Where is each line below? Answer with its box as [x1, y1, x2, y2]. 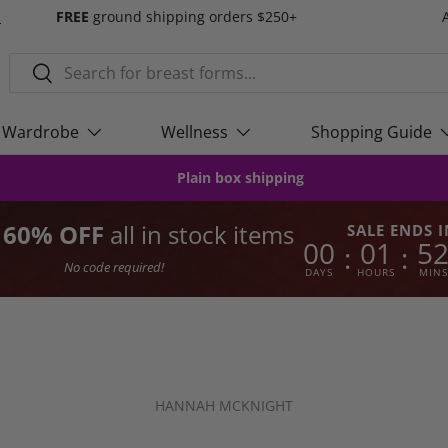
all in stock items [110, 218, 294, 252]
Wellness [161, 121, 229, 144]
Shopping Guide [311, 121, 433, 144]
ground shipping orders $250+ [89, 7, 297, 26]
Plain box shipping [177, 168, 304, 188]
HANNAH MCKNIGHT [155, 395, 293, 415]
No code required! [63, 258, 164, 277]
